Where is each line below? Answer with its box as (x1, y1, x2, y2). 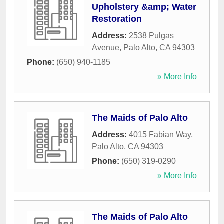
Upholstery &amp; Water (92, 2, 196, 12)
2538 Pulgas (129, 31, 174, 40)
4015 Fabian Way (129, 130, 191, 139)
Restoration (92, 14, 142, 24)
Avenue (92, 43, 119, 52)
